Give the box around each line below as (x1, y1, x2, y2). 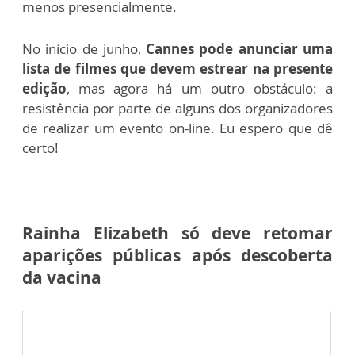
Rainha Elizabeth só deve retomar (22, 221, 333, 244)
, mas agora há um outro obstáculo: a (67, 78, 333, 97)
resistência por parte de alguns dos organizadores (22, 98, 333, 117)
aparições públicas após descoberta (22, 243, 333, 266)
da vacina (22, 265, 101, 288)
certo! (22, 138, 59, 157)
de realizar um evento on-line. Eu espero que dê (22, 118, 333, 137)
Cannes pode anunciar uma (140, 39, 334, 58)
